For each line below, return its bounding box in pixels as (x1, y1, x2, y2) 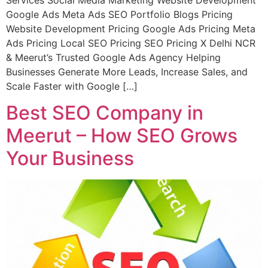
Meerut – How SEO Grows (6, 123, 237, 147)
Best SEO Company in (6, 100, 203, 124)
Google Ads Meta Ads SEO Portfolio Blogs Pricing (6, 8, 233, 20)
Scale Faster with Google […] (6, 80, 138, 92)
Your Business (6, 146, 134, 170)
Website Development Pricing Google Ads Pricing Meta (6, 22, 255, 35)
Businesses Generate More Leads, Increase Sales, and (6, 65, 248, 78)
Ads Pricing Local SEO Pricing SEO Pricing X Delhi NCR (6, 36, 255, 49)
